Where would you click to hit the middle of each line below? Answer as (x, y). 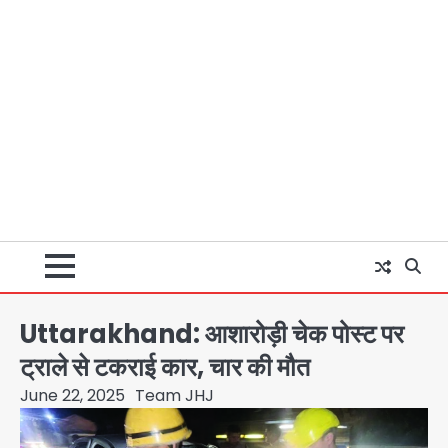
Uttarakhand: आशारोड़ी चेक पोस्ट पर (212, 333)
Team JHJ (174, 395)
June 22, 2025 (72, 395)
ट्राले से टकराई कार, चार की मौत (165, 366)
